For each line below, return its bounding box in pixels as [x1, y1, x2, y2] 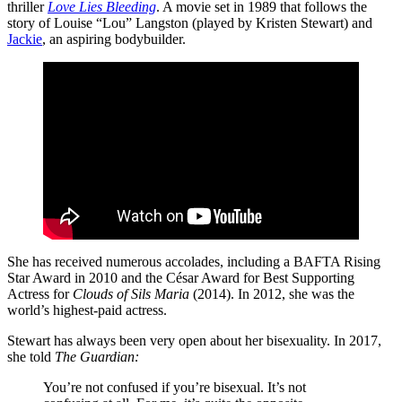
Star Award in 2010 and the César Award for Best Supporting [7, 270, 354, 286]
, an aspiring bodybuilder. [42, 31, 186, 48]
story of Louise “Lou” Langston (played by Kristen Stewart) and [7, 15, 372, 31]
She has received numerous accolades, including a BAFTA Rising [7, 254, 380, 270]
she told [7, 349, 55, 365]
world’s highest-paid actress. [7, 302, 167, 319]
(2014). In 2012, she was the [189, 286, 354, 302]
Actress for [7, 286, 73, 302]
